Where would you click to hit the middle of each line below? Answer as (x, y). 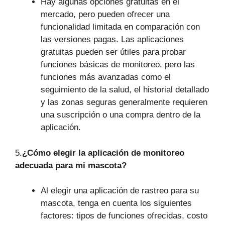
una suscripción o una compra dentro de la (121, 115)
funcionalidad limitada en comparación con (120, 27)
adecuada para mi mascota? (71, 165)
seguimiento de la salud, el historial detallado (125, 90)
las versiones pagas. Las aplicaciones (112, 40)
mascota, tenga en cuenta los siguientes (116, 203)
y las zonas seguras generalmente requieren (124, 102)
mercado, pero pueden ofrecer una (105, 15)
